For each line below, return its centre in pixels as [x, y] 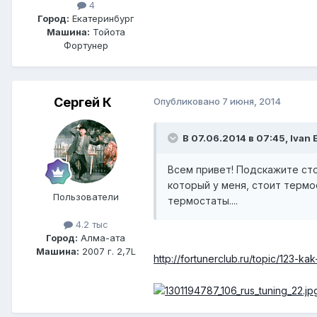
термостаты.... [203, 201]
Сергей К [83, 103]
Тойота [107, 32]
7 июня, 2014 [252, 102]
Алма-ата [102, 238]
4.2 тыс [90, 225]
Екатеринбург [102, 19]
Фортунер [86, 46]
